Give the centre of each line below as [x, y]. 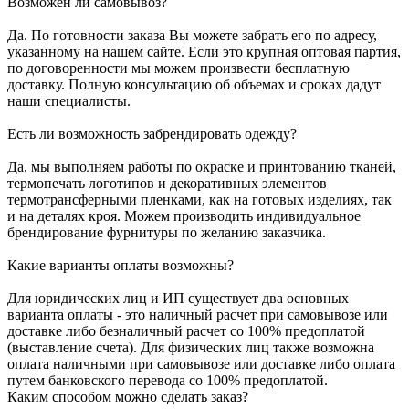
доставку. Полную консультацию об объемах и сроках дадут [194, 85]
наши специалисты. [69, 101]
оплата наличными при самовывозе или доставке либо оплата [201, 364]
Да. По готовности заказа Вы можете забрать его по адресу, [192, 36]
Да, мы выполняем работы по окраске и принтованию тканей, [202, 167]
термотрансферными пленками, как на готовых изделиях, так [199, 200]
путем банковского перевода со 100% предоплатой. [168, 381]
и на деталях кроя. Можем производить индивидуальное [184, 216]
